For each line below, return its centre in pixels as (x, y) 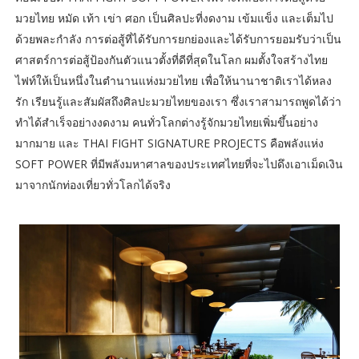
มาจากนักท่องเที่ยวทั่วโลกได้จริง (93, 185)
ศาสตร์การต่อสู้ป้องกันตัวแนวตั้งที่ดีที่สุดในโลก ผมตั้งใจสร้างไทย (171, 60)
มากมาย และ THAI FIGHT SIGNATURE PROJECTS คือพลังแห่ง (169, 143)
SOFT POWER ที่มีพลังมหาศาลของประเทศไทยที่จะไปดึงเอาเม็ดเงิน (179, 164)
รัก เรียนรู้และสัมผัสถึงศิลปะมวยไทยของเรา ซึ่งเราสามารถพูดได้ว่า (178, 102)
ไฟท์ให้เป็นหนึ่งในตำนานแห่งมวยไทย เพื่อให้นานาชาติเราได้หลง (173, 81)
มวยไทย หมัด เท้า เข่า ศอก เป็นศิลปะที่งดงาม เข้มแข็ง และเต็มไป (174, 18)
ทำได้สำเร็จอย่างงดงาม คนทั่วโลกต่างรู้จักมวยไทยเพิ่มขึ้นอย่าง (166, 123)
